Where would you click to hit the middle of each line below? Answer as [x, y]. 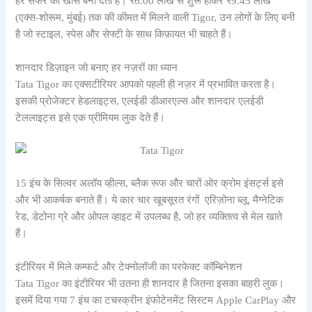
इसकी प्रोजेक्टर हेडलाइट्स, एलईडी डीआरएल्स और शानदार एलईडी [140, 101]
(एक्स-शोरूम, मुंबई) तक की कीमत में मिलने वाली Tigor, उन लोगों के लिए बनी [155, 18]
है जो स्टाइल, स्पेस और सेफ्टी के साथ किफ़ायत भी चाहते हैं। [124, 34]
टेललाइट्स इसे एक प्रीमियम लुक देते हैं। [91, 117]
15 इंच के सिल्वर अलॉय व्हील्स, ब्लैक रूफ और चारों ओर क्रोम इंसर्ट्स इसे [150, 184]
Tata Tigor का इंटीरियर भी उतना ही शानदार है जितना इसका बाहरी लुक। [150, 283]
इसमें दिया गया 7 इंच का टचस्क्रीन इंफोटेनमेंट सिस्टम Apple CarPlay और [156, 300]
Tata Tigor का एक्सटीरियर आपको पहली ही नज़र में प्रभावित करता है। [146, 84]
